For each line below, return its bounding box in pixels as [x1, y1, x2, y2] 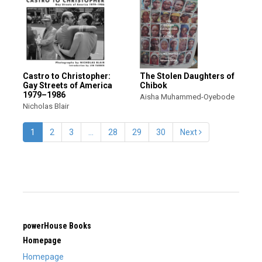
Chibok [140, 81, 167, 90]
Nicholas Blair [23, 102, 69, 111]
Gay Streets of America [23, 81, 112, 90]
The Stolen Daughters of [140, 71, 235, 81]
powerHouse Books [23, 221, 91, 230]
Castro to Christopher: [23, 71, 111, 81]
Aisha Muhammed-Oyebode [140, 92, 235, 101]
